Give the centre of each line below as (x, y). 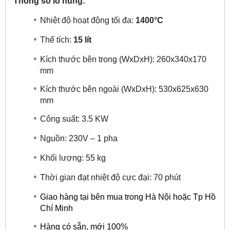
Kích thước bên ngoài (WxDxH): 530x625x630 (124, 89)
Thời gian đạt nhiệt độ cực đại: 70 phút (110, 177)
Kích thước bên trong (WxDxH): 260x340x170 (123, 59)
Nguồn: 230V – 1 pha (79, 138)
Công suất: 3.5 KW (74, 119)
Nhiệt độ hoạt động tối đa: (88, 20)
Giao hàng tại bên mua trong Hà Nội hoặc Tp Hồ (128, 197)
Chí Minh (56, 208)
